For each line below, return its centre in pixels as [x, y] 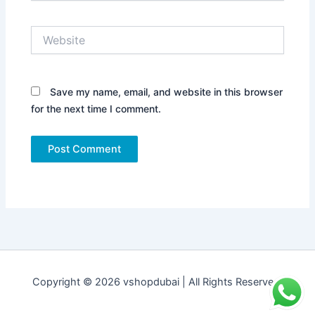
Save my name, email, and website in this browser [167, 92]
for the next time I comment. [96, 109]
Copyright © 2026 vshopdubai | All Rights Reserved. [157, 282]
